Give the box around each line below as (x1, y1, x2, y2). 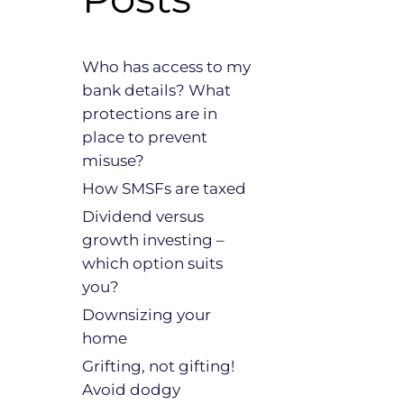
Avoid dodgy (82, 381, 180, 399)
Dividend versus (82, 207, 204, 225)
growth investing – (82, 231, 225, 249)
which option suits (82, 254, 223, 272)
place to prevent (82, 128, 207, 146)
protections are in (82, 105, 217, 123)
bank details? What (82, 81, 231, 99)
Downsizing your (82, 306, 211, 324)
